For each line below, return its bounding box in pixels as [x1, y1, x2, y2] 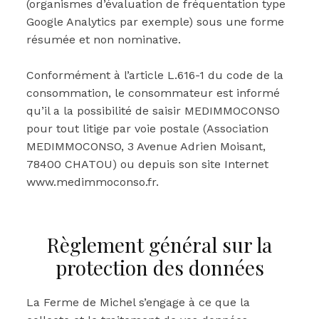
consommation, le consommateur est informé [26, 86, 280, 100]
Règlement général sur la [47, 231, 272, 258]
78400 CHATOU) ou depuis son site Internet [26, 157, 268, 171]
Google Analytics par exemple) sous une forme [26, 15, 284, 28]
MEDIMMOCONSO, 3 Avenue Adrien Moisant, [26, 140, 266, 153]
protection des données [55, 254, 264, 281]
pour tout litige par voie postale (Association [26, 122, 268, 135]
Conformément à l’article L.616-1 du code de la [26, 68, 283, 82]
